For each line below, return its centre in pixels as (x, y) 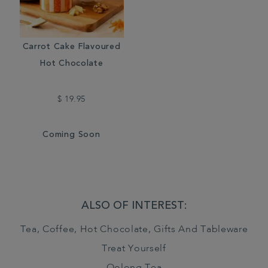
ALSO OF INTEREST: (134, 206)
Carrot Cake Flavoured (71, 47)
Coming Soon (71, 135)
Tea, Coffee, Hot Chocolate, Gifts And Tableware (134, 230)
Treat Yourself (134, 249)
